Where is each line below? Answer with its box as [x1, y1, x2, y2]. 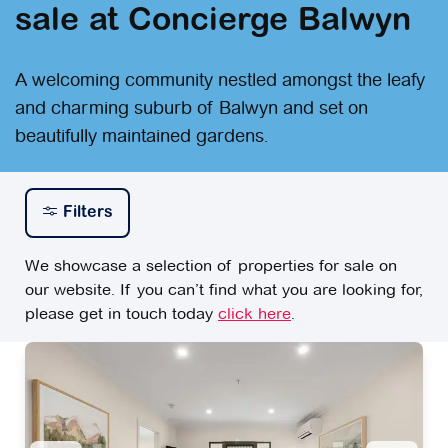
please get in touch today [25, 303, 218, 323]
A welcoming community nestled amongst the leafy [15, 68, 425, 90]
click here [218, 303, 291, 323]
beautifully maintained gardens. [15, 124, 268, 146]
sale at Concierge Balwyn [15, 5, 411, 38]
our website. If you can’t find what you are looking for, [25, 279, 423, 299]
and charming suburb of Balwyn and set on [15, 96, 368, 118]
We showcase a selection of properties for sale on [25, 255, 397, 275]
